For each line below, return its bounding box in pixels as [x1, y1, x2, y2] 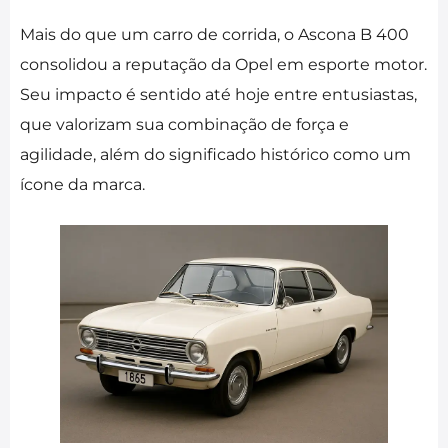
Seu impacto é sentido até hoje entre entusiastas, [20, 84, 417, 104]
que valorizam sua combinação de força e [20, 114, 349, 134]
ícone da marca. [20, 174, 145, 194]
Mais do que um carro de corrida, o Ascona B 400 [20, 24, 409, 44]
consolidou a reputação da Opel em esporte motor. [20, 54, 427, 74]
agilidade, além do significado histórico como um [20, 144, 411, 164]
